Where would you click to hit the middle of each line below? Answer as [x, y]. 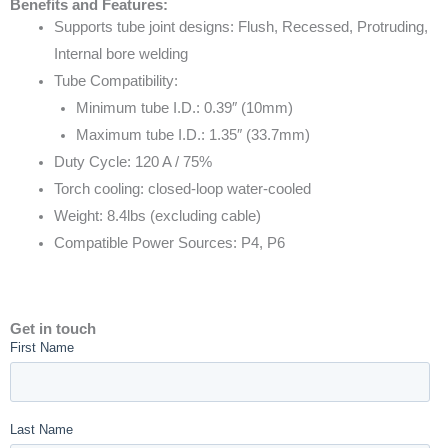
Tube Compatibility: [115, 81]
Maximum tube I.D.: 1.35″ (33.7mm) [192, 135]
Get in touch [53, 329]
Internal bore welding [120, 54]
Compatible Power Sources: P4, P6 [169, 243]
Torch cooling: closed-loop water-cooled [182, 189]
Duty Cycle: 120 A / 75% [132, 162]
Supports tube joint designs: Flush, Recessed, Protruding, [240, 27]
